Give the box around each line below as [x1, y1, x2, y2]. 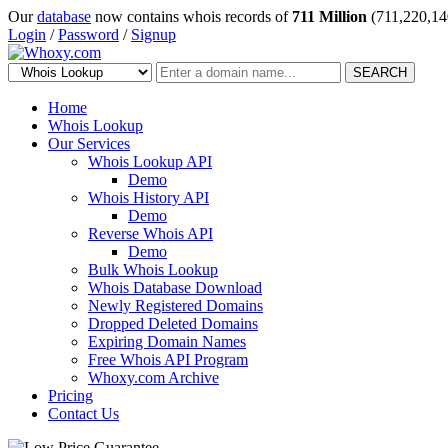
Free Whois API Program [88, 351, 248, 368]
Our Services [48, 135, 130, 152]
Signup [131, 26, 176, 43]
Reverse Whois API [88, 225, 213, 242]
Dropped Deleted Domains [88, 315, 258, 332]
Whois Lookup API [88, 153, 212, 170]
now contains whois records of [91, 8, 292, 25]
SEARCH [353, 65, 407, 80]
